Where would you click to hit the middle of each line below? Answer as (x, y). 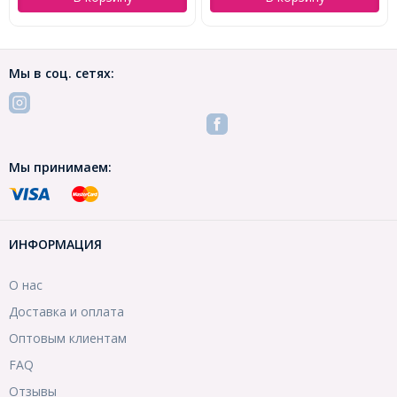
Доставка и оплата (66, 312)
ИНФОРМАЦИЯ (55, 245)
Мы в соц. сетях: (62, 74)
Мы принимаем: (60, 167)
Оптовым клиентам (68, 339)
